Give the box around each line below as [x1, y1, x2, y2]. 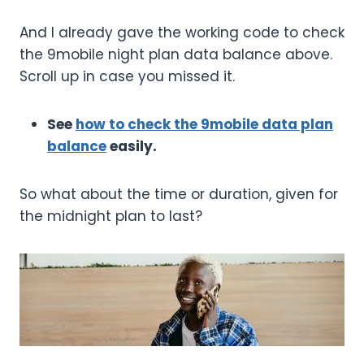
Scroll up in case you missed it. [19, 67, 235, 87]
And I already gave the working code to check [19, 23, 344, 43]
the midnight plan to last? [19, 206, 202, 227]
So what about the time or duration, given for [19, 184, 338, 205]
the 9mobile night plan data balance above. [19, 45, 332, 65]
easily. [106, 136, 157, 157]
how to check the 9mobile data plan [76, 115, 333, 135]
